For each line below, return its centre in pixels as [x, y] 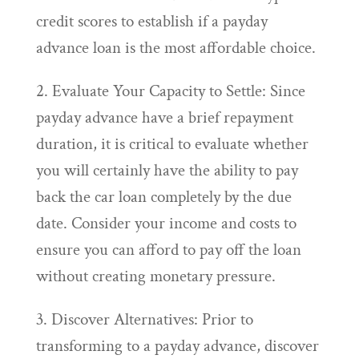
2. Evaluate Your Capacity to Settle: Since [170, 91]
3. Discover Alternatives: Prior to [144, 319]
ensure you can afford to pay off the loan [168, 250]
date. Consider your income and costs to [166, 223]
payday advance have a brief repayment [164, 117]
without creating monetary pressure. [155, 276]
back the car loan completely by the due [163, 197]
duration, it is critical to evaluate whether [172, 144]
